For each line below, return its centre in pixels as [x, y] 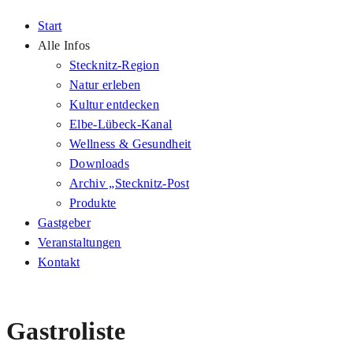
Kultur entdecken [115, 105]
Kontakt [59, 262]
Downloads [99, 164]
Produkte [93, 203]
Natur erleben [105, 85]
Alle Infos [64, 46]
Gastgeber [64, 223]
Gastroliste [66, 331]
